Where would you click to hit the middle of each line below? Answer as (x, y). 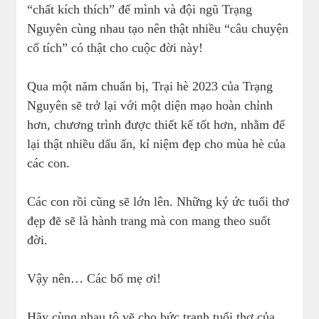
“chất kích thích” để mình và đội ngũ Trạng (140, 10)
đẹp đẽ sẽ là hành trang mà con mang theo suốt (149, 221)
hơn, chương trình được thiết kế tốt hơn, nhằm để (156, 125)
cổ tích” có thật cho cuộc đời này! (115, 48)
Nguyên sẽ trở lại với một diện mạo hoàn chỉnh (150, 106)
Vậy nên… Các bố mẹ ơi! (94, 279)
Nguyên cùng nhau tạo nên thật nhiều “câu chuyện (158, 29)
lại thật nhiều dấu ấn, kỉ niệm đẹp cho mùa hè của (157, 144)
